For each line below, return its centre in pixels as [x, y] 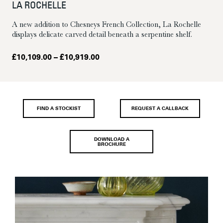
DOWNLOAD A [111, 139]
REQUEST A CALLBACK [160, 109]
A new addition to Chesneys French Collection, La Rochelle [107, 25]
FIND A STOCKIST [59, 109]
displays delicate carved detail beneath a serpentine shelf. [102, 35]
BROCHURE [111, 144]
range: [111, 67]
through [114, 87]
